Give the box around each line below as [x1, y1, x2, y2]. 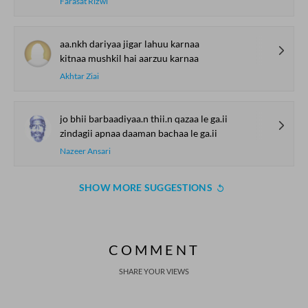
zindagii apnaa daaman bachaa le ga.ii [60, 127, 217, 139]
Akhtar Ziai [60, 71, 99, 81]
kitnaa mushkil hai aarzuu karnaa [60, 52, 199, 64]
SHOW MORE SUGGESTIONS [78, 181, 212, 193]
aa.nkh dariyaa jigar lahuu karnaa [60, 38, 199, 49]
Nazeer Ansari [60, 146, 111, 156]
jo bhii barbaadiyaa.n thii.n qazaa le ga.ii [60, 113, 228, 124]
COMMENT [108, 241, 200, 258]
